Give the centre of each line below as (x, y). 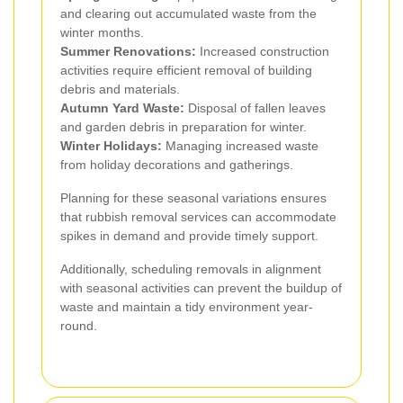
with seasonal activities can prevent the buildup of (201, 287)
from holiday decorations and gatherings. (177, 164)
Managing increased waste (240, 145)
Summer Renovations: (128, 51)
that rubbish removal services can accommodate (198, 216)
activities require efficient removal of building (186, 70)
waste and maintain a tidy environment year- (187, 306)
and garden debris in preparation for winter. (184, 126)
